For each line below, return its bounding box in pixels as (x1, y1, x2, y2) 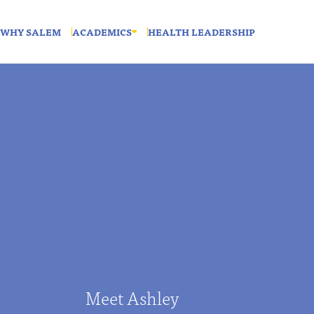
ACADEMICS (72, 24, 132, 39)
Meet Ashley (86, 283, 179, 311)
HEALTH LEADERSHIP (148, 24, 255, 39)
